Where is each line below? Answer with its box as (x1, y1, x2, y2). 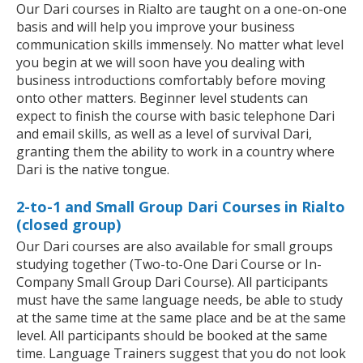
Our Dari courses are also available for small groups (16, 237, 333, 256)
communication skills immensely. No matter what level (16, 36, 344, 54)
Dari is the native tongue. (16, 160, 169, 179)
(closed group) (16, 215, 121, 235)
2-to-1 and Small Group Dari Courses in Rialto (16, 197, 345, 217)
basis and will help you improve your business (16, 18, 295, 36)
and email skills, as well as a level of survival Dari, (16, 125, 312, 143)
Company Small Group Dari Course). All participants (16, 273, 328, 292)
